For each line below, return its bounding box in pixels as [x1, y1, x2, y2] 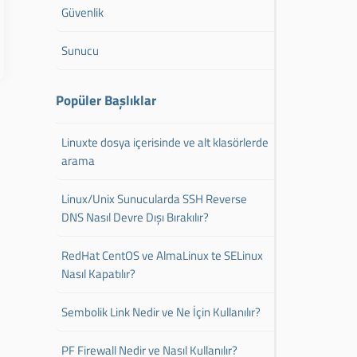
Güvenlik [61, 3, 104, 22]
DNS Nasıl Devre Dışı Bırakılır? [61, 208, 210, 226]
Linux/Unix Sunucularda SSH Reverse [61, 190, 248, 208]
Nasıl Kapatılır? [61, 265, 136, 283]
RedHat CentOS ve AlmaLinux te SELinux [61, 246, 264, 265]
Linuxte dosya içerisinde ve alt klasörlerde [61, 133, 269, 151]
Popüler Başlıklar [56, 90, 157, 111]
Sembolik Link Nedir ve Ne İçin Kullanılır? [61, 303, 261, 321]
